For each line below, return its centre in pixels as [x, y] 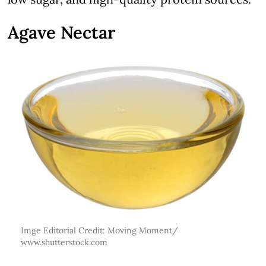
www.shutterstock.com [64, 243]
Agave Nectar [62, 32]
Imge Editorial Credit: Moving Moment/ [99, 231]
